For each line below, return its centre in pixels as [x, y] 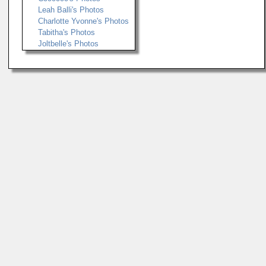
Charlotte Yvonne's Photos [83, 21]
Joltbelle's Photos [68, 44]
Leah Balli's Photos [71, 10]
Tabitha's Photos [66, 32]
